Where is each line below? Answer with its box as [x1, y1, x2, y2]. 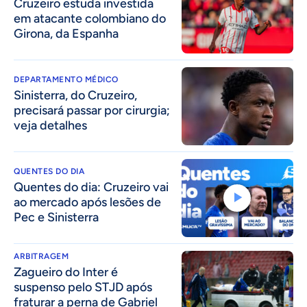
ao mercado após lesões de [14, 195, 161, 210]
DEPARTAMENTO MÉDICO [14, 74, 119, 84]
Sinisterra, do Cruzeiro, [14, 87, 137, 103]
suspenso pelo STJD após [14, 280, 152, 295]
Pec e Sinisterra [14, 210, 99, 225]
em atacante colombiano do [14, 10, 166, 26]
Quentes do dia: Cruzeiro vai [14, 180, 169, 195]
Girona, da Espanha [14, 25, 119, 41]
